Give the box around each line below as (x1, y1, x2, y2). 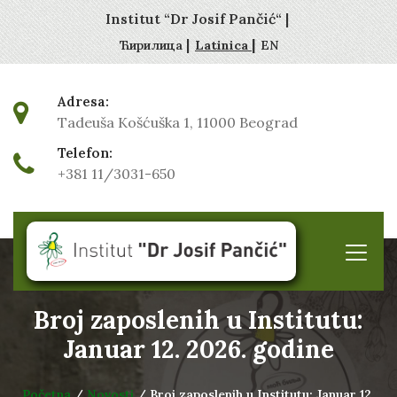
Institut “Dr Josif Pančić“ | (105, 10, 289, 27)
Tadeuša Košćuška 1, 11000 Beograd (58, 113, 298, 131)
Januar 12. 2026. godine (63, 333, 334, 365)
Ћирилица (120, 37, 186, 53)
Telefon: (58, 144, 113, 161)
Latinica (195, 37, 252, 53)
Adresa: (58, 93, 109, 110)
